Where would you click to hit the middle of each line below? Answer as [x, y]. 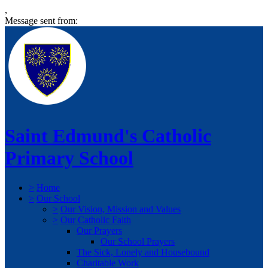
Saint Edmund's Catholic [108, 136]
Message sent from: [41, 21]
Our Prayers [99, 230]
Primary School [69, 158]
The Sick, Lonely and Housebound [143, 252]
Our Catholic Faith [96, 220]
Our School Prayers [138, 241]
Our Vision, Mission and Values [121, 209]
